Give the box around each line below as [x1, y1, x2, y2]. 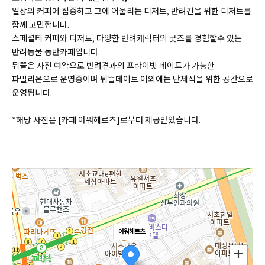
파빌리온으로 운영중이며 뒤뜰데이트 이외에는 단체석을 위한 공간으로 [12, 73, 253, 85]
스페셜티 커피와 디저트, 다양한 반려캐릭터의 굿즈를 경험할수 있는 [12, 32, 242, 44]
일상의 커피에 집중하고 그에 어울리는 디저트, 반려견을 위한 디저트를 [12, 5, 251, 17]
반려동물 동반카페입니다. [12, 46, 100, 57]
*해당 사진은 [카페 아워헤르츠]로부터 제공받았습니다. [12, 114, 201, 125]
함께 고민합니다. [12, 18, 69, 30]
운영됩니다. [12, 86, 52, 98]
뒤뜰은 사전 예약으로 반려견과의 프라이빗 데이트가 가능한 [12, 59, 215, 71]
